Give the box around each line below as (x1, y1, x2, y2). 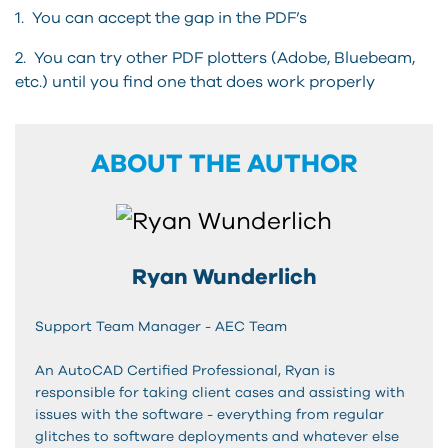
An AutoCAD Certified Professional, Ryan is (35, 363, 335, 378)
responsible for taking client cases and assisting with (35, 385, 405, 400)
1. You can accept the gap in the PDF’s (15, 9, 307, 26)
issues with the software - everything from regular (35, 407, 384, 422)
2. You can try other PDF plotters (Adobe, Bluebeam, (15, 49, 415, 66)
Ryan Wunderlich (131, 265, 317, 288)
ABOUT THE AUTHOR (90, 150, 358, 177)
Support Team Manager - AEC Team (35, 319, 287, 334)
